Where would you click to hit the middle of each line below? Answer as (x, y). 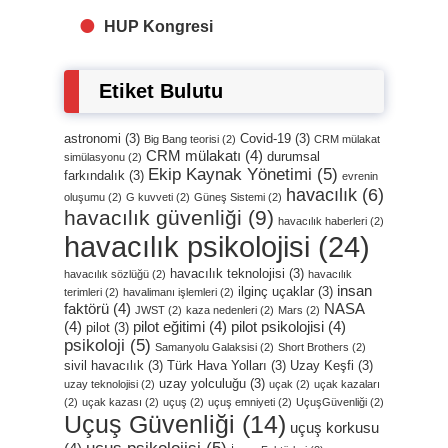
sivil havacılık (104, 366)
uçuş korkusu (334, 428)
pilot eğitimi (169, 327)
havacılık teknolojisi (227, 274)
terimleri (83, 292)
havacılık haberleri (322, 221)
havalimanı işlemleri (170, 292)
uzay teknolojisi (101, 384)
